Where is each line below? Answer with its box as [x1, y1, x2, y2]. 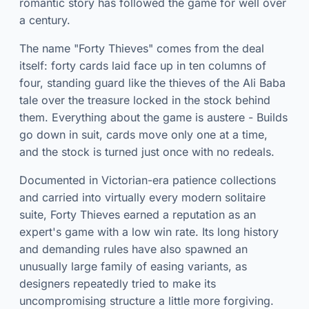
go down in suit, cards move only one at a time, [19, 128, 268, 142]
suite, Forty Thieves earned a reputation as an [19, 208, 256, 222]
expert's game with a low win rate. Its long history [19, 225, 279, 239]
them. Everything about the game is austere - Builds [19, 110, 288, 125]
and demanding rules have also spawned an [19, 242, 248, 257]
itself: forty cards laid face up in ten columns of [19, 59, 266, 73]
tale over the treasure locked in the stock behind [19, 93, 270, 108]
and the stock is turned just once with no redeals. [19, 145, 275, 159]
